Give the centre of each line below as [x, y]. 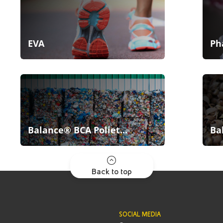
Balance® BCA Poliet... [77, 130]
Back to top [111, 171]
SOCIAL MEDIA [140, 214]
